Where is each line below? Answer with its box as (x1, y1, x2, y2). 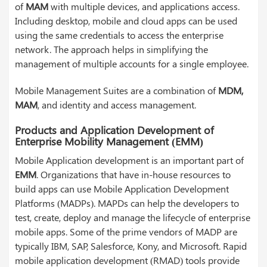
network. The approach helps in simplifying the (15, 42, 208, 55)
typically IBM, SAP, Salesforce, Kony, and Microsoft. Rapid (15, 239, 247, 252)
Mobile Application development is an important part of (15, 153, 244, 166)
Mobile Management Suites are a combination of (15, 83, 218, 97)
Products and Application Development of (15, 122, 214, 137)
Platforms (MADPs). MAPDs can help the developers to (15, 196, 239, 209)
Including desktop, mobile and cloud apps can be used (15, 14, 237, 27)
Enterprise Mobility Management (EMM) (15, 133, 203, 148)
